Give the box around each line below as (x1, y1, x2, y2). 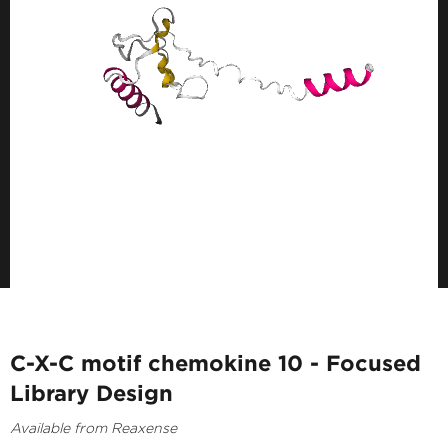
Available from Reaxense (10, 419, 177, 436)
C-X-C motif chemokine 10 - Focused (10, 349, 421, 375)
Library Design (10, 379, 173, 405)
